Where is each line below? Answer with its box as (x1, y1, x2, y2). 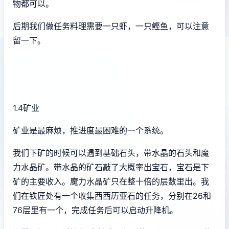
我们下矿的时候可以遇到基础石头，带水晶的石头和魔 (13, 147, 209, 158)
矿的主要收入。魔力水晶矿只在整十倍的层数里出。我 (13, 176, 209, 187)
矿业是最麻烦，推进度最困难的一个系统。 (13, 125, 168, 135)
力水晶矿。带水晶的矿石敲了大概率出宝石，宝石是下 (13, 162, 209, 172)
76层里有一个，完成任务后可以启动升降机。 (13, 204, 178, 215)
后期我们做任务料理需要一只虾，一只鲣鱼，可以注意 (13, 20, 209, 31)
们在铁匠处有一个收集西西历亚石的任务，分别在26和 (13, 190, 211, 201)
